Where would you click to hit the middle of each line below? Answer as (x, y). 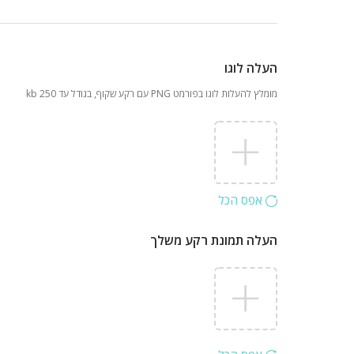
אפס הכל (242, 200)
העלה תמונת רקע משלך (214, 240)
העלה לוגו (251, 68)
